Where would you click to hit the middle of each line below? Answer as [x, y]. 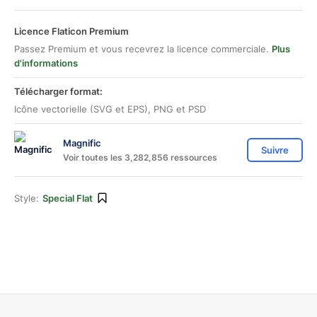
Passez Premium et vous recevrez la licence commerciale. [143, 49]
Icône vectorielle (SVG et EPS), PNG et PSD [110, 109]
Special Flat [68, 198]
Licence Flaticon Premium [71, 31]
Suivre [275, 150]
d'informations [46, 63]
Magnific [82, 143]
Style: [27, 198]
